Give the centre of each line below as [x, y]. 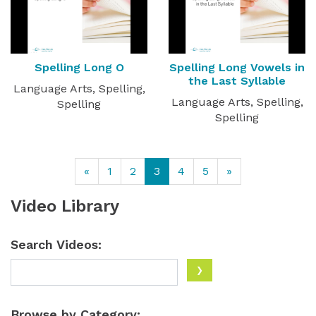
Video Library [65, 206]
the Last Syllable [237, 80]
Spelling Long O [79, 67]
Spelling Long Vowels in [237, 67]
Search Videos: [56, 244]
